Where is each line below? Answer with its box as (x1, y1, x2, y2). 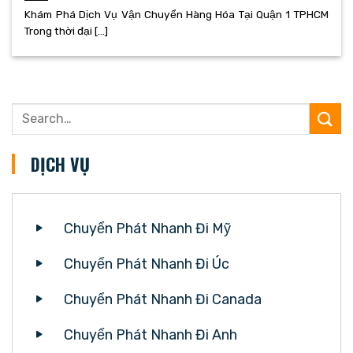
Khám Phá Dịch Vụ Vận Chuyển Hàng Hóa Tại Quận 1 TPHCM (24, 8, 329, 21)
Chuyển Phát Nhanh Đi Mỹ (64, 219, 231, 237)
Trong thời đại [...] (24, 24, 109, 38)
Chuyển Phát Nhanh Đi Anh (64, 325, 237, 344)
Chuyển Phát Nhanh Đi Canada (64, 290, 262, 308)
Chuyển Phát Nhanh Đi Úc (64, 255, 229, 273)
